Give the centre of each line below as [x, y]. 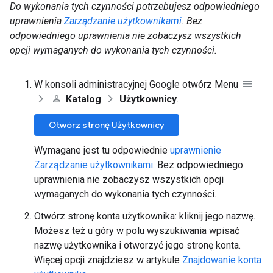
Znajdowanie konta [222, 260]
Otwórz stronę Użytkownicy [107, 125]
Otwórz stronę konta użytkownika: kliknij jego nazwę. [145, 216]
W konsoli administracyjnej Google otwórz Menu [137, 84]
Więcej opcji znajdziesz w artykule [108, 260]
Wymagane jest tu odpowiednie [102, 150]
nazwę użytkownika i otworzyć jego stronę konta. [137, 245]
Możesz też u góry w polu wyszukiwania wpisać [137, 230]
